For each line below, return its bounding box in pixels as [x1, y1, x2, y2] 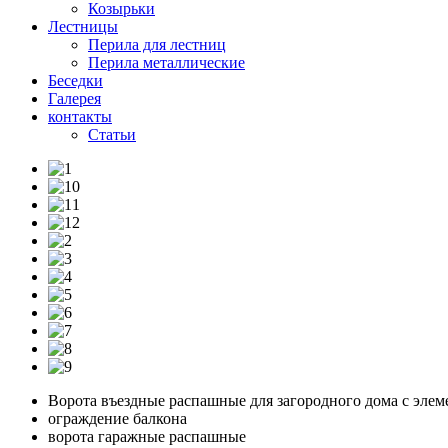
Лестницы [48, 18, 118, 35]
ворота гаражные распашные [48, 428, 246, 445]
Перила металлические [88, 54, 245, 71]
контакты [48, 108, 112, 125]
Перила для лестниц [88, 36, 226, 53]
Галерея [48, 90, 101, 107]
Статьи [88, 126, 136, 143]
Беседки [48, 72, 103, 89]
